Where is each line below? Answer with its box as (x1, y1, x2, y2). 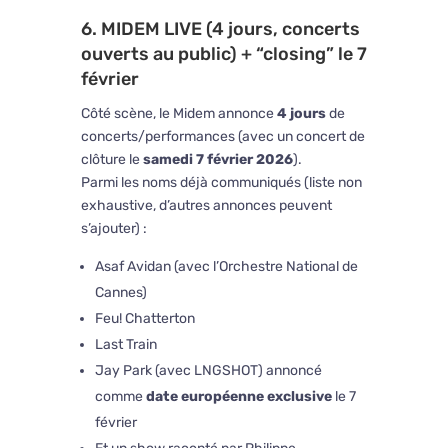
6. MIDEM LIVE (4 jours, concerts (80, 18, 360, 41)
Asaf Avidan (94, 258, 171, 276)
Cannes (94, 284, 142, 302)
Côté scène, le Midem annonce (80, 105, 277, 123)
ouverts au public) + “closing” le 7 (80, 43, 367, 66)
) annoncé (257, 362, 322, 380)
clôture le (80, 151, 143, 169)
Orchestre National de (218, 258, 358, 276)
